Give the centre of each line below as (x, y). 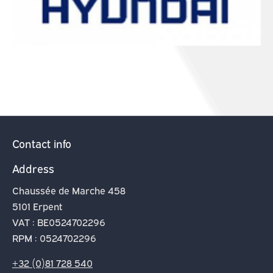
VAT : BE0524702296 (59, 222)
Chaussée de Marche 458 (69, 190)
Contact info (42, 143)
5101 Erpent (37, 206)
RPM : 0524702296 (54, 238)
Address (33, 168)
